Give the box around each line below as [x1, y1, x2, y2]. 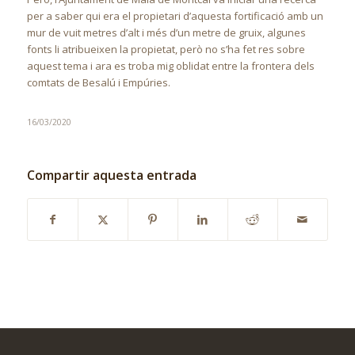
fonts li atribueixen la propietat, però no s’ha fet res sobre [26, 41, 305, 56]
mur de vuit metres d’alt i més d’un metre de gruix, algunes [26, 25, 306, 40]
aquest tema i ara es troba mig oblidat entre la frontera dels [26, 58, 315, 73]
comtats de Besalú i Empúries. [26, 74, 170, 90]
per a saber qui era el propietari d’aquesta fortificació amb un [26, 8, 323, 23]
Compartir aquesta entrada [26, 166, 197, 184]
